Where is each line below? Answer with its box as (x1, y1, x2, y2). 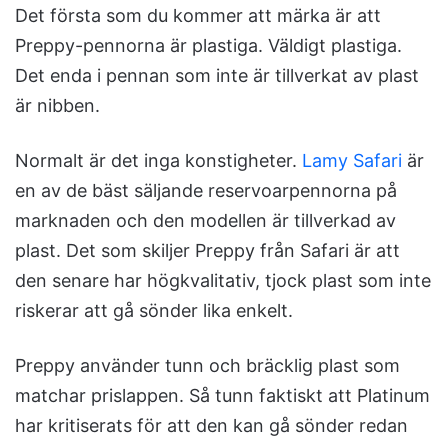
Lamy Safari (302, 150, 402, 172)
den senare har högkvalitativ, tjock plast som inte (15, 270, 431, 292)
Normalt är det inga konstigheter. (15, 150, 302, 172)
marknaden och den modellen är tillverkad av (15, 210, 396, 232)
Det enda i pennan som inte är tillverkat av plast (15, 65, 419, 87)
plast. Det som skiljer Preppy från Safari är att (15, 240, 400, 262)
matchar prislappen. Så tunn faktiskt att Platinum (15, 385, 430, 407)
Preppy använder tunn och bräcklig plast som (15, 355, 400, 377)
